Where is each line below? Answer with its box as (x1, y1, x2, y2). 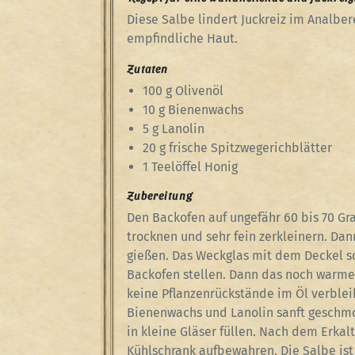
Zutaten (127, 62, 168, 75)
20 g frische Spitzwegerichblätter (143, 140, 332, 155)
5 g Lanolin (143, 121, 204, 136)
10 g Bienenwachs (143, 102, 243, 117)
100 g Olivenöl (143, 83, 223, 98)
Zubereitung (127, 189, 193, 202)
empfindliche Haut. (127, 31, 238, 46)
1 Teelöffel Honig (143, 159, 238, 174)
